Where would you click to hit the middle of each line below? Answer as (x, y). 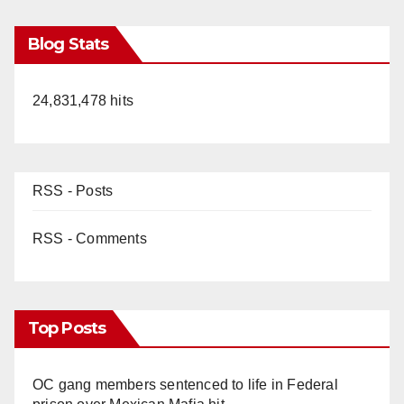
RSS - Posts (73, 191)
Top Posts (67, 329)
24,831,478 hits (83, 101)
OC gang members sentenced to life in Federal (185, 385)
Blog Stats (68, 45)
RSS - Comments (90, 239)
